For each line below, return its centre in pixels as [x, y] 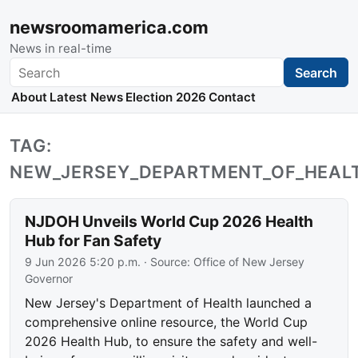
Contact [233, 97]
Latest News [86, 97]
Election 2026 [165, 97]
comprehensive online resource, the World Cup [167, 322]
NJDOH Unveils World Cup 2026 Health [169, 222]
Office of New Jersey [249, 262]
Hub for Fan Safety [93, 241]
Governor [49, 279]
